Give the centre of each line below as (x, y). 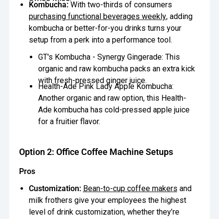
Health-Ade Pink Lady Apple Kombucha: (106, 87)
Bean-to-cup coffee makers (130, 188)
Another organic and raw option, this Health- (112, 98)
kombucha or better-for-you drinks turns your (105, 28)
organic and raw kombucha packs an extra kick (116, 68)
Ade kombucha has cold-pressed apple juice (114, 110)
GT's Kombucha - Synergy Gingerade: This (109, 57)
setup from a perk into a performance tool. (101, 40)
